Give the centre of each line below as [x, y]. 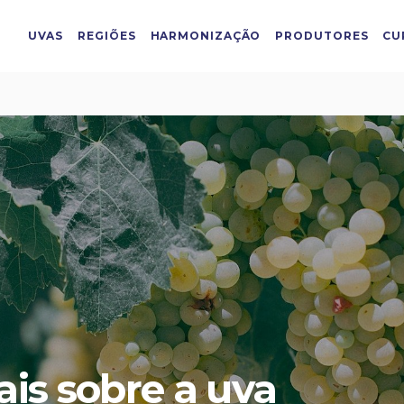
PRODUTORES [322, 36]
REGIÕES [107, 36]
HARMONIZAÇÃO [206, 36]
